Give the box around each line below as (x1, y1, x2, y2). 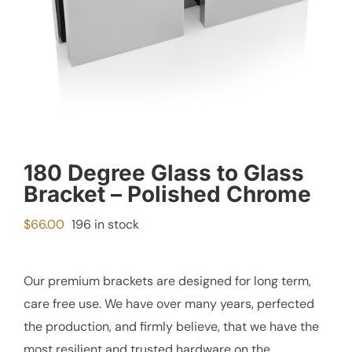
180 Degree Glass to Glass (24, 159, 304, 186)
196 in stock (71, 216, 139, 233)
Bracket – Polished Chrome (24, 181, 311, 207)
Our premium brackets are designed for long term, (24, 273, 311, 289)
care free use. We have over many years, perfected (24, 295, 314, 312)
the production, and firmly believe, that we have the (24, 318, 319, 335)
